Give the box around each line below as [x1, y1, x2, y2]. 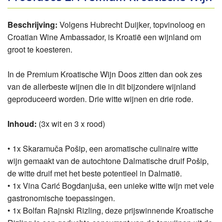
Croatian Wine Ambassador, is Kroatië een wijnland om [7, 31, 202, 43]
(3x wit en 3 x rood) [39, 118, 106, 130]
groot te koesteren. [7, 44, 73, 55]
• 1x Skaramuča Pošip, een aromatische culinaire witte [7, 143, 199, 155]
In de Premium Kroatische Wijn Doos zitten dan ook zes [7, 68, 203, 80]
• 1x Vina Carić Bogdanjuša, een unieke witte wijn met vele [7, 180, 215, 192]
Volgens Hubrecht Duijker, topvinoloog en [59, 19, 206, 31]
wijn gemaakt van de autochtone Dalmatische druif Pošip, [7, 155, 209, 167]
